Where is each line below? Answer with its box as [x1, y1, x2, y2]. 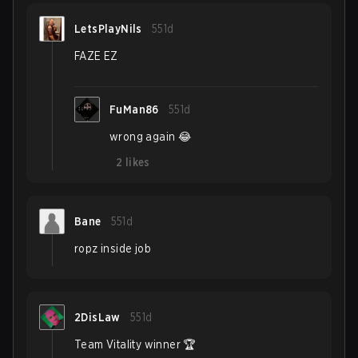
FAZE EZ [74, 50, 118, 62]
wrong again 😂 [109, 130, 192, 143]
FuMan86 [109, 103, 159, 116]
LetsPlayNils [74, 22, 142, 35]
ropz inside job [74, 242, 151, 255]
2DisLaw [74, 311, 121, 324]
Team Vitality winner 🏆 [74, 338, 196, 351]
